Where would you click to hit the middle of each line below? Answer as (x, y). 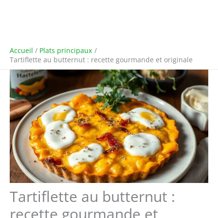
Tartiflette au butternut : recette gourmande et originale (101, 60)
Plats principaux (66, 50)
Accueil (21, 50)
